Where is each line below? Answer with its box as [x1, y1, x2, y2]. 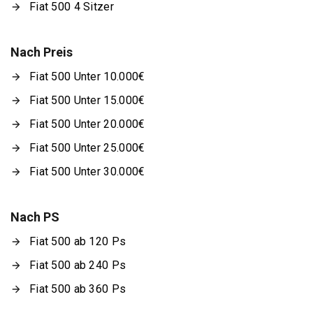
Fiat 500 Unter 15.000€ [29, 94, 145, 107]
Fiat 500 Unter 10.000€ [29, 70, 145, 83]
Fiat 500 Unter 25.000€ [29, 141, 145, 154]
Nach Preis [10, 45, 73, 59]
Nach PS [10, 210, 59, 224]
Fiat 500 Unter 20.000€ [29, 117, 145, 131]
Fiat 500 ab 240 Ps [29, 259, 126, 272]
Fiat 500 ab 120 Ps [29, 235, 126, 248]
